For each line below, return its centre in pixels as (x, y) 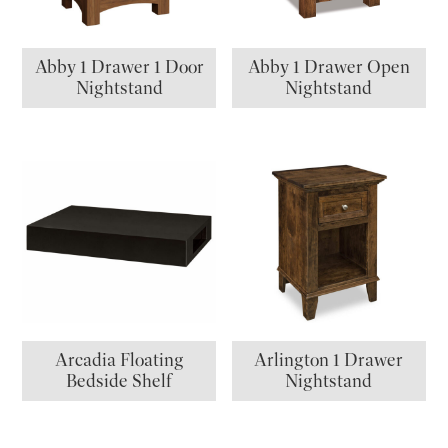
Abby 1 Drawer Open (328, 66)
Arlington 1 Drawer (329, 359)
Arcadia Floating (119, 359)
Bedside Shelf (119, 380)
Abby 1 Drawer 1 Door (119, 66)
